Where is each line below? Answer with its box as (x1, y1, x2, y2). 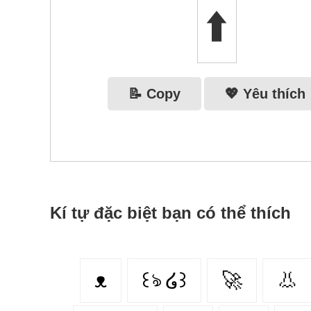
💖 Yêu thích (224, 85, 305, 101)
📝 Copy (128, 85, 180, 101)
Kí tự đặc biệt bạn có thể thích (50, 203, 291, 223)
